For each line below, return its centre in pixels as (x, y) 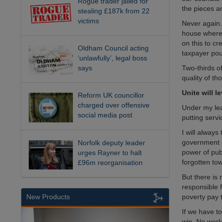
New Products (48, 197)
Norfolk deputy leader (112, 142)
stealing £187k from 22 (114, 11)
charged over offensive (114, 105)
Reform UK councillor (111, 95)
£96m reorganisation (111, 162)
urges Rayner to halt (110, 152)
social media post (105, 115)
